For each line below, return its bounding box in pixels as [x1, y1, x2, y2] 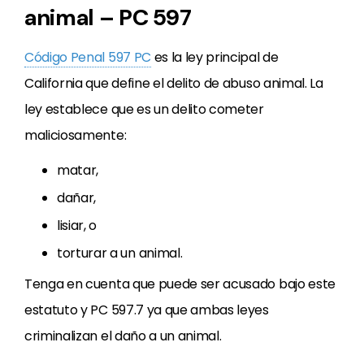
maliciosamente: [24, 126, 127, 145]
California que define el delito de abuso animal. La [24, 74, 323, 93]
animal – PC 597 [24, 2, 192, 32]
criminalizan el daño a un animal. [24, 327, 222, 345]
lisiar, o [57, 216, 97, 235]
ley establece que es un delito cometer [24, 100, 264, 119]
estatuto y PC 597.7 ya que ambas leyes [24, 301, 269, 319]
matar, [57, 161, 99, 180]
